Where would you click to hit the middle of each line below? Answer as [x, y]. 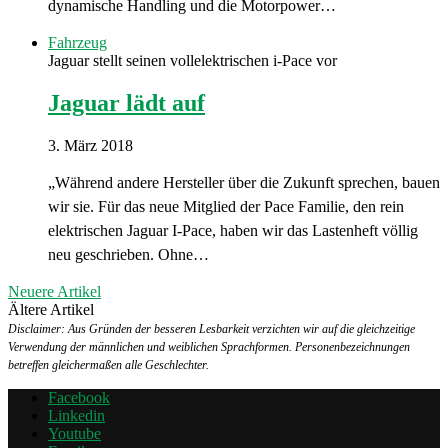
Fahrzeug [77, 43]
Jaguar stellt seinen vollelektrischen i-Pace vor [192, 61]
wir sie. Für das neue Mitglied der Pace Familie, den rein [226, 206]
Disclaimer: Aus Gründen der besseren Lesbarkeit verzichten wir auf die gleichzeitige [211, 328]
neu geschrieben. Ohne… [128, 254]
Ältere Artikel [51, 309]
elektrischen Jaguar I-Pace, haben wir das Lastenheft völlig [233, 230]
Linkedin [76, 415]
